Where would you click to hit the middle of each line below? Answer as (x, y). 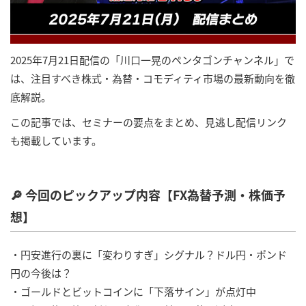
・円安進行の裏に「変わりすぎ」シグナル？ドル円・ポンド (149, 254)
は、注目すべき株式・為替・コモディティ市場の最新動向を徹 (153, 78)
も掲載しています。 (56, 140)
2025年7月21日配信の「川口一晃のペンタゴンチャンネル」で (152, 59)
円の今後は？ (41, 273)
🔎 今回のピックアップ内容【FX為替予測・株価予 (148, 194)
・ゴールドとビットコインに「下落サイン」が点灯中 (133, 291)
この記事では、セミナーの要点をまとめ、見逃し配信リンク (149, 122)
